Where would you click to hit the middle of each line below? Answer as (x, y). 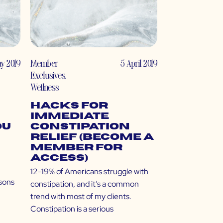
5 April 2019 (139, 63)
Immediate (70, 116)
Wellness (45, 87)
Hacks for (69, 106)
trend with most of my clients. (81, 197)
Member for (76, 148)
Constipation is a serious (72, 209)
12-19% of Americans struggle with (89, 172)
